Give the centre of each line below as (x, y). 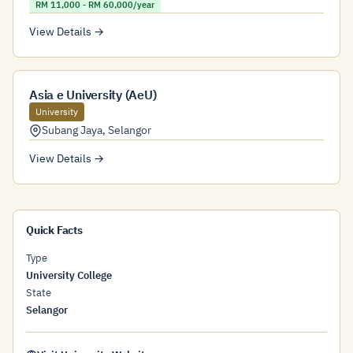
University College (69, 275)
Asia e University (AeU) (93, 95)
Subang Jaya (72, 130)
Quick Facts (54, 230)
